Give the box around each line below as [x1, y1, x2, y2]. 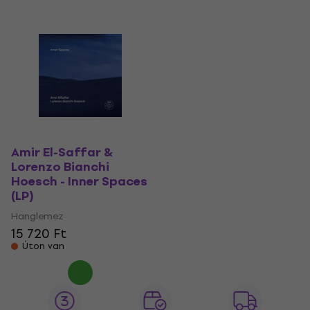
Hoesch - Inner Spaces [11, 171, 147, 192]
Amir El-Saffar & [11, 142, 113, 163]
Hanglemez [11, 208, 64, 224]
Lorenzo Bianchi [11, 156, 109, 177]
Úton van [22, 238, 64, 253]
